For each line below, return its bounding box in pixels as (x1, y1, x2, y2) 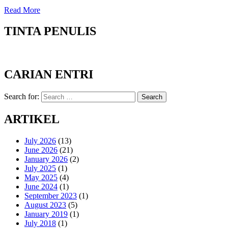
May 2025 (24, 173, 58, 182)
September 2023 (24, 191, 77, 200)
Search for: (4, 92, 39, 101)
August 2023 (24, 200, 66, 209)
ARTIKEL (4, 112, 60, 126)
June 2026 (24, 145, 58, 154)
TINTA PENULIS (4, 24, 96, 38)
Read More (4, 5, 40, 14)
